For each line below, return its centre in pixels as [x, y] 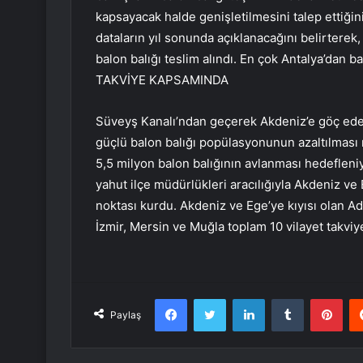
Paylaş [126, 315]
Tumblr [320, 299]
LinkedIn [285, 299]
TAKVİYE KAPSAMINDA [162, 80]
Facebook [211, 299]
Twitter [243, 299]
